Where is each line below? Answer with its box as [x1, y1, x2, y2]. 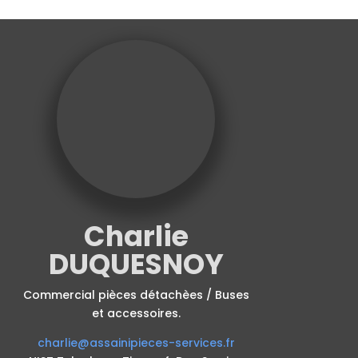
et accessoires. [91, 304, 181, 321]
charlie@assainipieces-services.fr [37, 334, 235, 351]
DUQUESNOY [48, 244, 224, 284]
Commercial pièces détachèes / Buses [22, 286, 249, 303]
